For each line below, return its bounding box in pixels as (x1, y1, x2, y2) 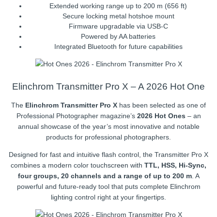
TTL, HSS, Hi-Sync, (144, 161, 206, 170)
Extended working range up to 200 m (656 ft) (49, 1, 187, 10)
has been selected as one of (117, 101, 206, 109)
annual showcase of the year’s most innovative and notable (17, 123, 200, 131)
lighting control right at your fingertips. (51, 193, 166, 201)
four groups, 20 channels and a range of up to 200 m (17, 172, 192, 180)
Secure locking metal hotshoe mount (62, 12, 174, 20)
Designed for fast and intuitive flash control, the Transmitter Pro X (9, 151, 208, 159)
